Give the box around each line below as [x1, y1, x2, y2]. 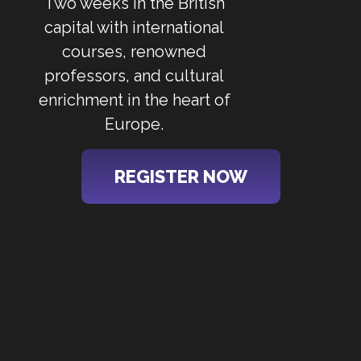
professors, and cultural [44, 66, 224, 85]
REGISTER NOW [114, 166, 247, 187]
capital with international [44, 18, 224, 37]
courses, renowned [62, 42, 206, 61]
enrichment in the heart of [38, 90, 230, 110]
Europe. [105, 114, 164, 134]
